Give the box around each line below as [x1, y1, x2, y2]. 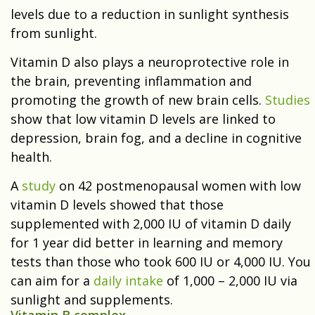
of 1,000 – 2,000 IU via [163, 272, 297, 290]
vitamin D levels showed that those [11, 196, 224, 214]
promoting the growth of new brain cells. [11, 91, 265, 109]
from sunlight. [11, 25, 101, 42]
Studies [265, 91, 310, 109]
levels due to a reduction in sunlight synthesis [11, 6, 289, 23]
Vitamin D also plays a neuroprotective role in [11, 53, 289, 71]
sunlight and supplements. [11, 291, 176, 309]
